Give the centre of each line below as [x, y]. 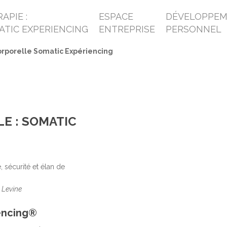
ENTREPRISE [127, 29]
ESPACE [116, 16]
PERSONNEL [194, 29]
